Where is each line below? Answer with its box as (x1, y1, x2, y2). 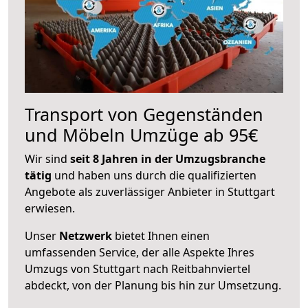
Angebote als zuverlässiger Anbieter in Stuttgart (25, 184, 275, 199)
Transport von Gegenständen (25, 102, 263, 126)
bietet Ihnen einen (112, 228, 210, 243)
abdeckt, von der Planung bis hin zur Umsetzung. (25, 277, 281, 293)
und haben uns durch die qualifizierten (52, 167, 256, 183)
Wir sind (25, 151, 70, 166)
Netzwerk (59, 228, 112, 243)
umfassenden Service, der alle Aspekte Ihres (25, 244, 254, 260)
